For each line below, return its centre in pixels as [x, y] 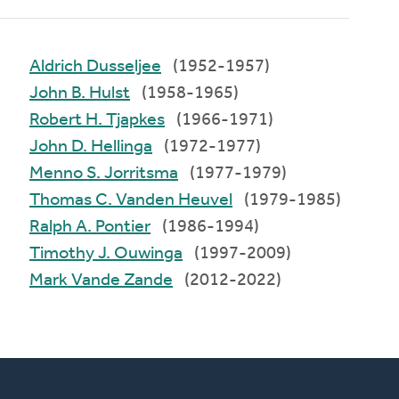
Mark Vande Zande [122, 280]
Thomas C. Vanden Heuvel [164, 200]
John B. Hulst [101, 93]
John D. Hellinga [112, 147]
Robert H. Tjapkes [126, 120]
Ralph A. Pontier [114, 227]
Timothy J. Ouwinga [141, 253]
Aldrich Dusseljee [124, 66]
